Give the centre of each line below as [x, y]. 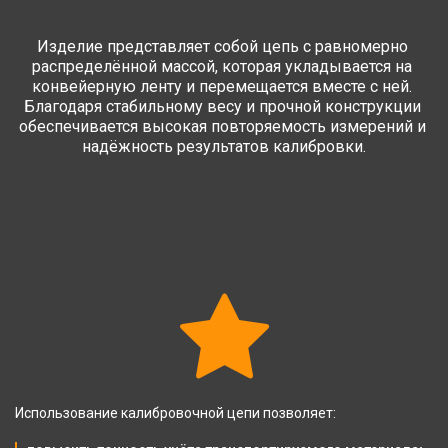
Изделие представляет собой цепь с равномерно [222, 46]
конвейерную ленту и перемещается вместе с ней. [222, 86]
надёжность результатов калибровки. [224, 146]
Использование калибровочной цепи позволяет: [175, 413]
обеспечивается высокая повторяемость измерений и [222, 126]
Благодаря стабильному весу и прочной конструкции [222, 106]
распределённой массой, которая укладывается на [222, 66]
